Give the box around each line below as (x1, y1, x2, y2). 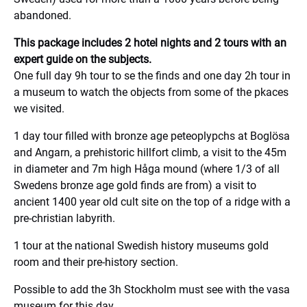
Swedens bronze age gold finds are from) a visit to (14, 179, 256, 192)
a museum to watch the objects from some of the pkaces (14, 86, 288, 99)
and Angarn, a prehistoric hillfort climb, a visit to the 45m (14, 146, 286, 159)
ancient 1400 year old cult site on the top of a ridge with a (14, 195, 291, 208)
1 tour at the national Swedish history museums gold (14, 239, 269, 252)
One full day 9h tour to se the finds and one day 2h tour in (14, 69, 291, 82)
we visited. (14, 102, 64, 115)
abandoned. (14, 9, 71, 22)
